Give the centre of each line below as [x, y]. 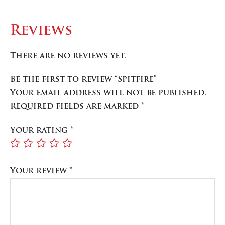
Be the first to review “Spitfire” [83, 80]
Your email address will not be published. [108, 93]
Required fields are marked [76, 107]
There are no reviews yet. [68, 56]
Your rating [40, 130]
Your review [40, 171]
